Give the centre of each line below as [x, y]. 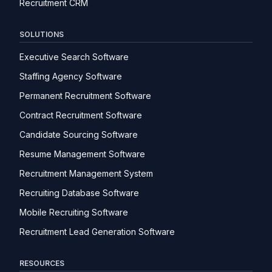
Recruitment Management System [86, 174]
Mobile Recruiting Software [74, 212]
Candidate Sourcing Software [79, 135]
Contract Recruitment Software [81, 115]
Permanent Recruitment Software [85, 96]
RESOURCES [42, 263]
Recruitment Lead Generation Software [97, 232]
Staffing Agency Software [71, 76]
